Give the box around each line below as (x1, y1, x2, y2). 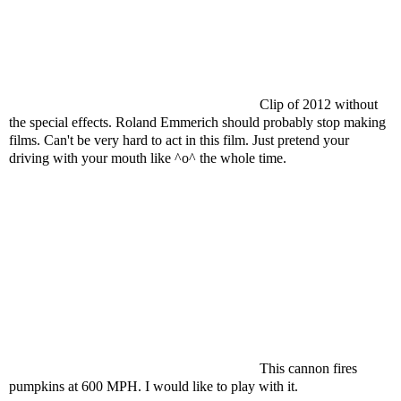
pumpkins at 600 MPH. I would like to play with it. (9, 379, 298, 394)
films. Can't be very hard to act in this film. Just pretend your (9, 132, 349, 148)
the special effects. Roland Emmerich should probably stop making (9, 115, 386, 130)
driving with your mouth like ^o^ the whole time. (9, 150, 286, 166)
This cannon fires (260, 361, 357, 376)
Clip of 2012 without (260, 97, 378, 112)
